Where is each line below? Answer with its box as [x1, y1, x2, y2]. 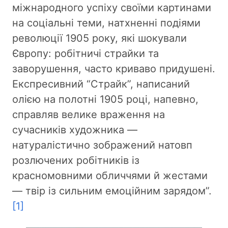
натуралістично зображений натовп [12, 139, 192, 152]
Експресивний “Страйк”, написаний [12, 78, 190, 91]
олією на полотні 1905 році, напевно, [12, 93, 198, 106]
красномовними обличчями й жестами [12, 169, 208, 182]
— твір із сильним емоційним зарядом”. [12, 185, 212, 197]
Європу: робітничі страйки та [12, 47, 159, 60]
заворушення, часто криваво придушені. [12, 63, 215, 75]
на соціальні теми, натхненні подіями [12, 17, 201, 30]
